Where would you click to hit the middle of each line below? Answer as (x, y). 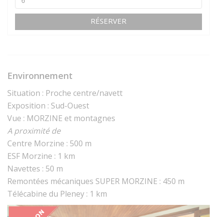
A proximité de (34, 131)
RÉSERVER (108, 21)
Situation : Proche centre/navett (65, 93)
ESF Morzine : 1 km (41, 156)
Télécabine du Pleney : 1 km (57, 194)
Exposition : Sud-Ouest (48, 106)
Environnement (40, 76)
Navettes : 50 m (35, 169)
